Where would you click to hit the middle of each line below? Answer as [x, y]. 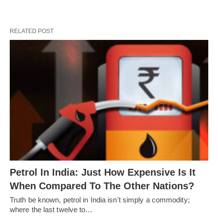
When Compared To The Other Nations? [102, 186]
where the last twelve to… [51, 210]
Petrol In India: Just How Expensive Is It [103, 173]
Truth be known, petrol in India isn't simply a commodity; [100, 200]
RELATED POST [32, 31]
